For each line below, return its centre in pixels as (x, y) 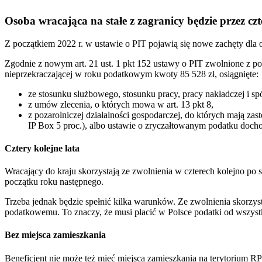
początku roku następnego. (54, 182)
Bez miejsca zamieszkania (55, 235)
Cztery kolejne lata (42, 148)
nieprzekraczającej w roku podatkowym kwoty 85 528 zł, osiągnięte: (132, 74)
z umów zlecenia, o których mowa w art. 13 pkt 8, (121, 104)
